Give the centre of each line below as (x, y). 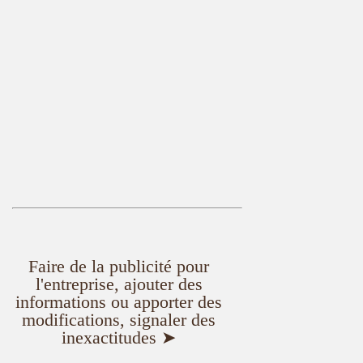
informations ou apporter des (119, 301)
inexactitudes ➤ (119, 337)
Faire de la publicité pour (119, 266)
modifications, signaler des (119, 319)
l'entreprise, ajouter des (119, 284)
